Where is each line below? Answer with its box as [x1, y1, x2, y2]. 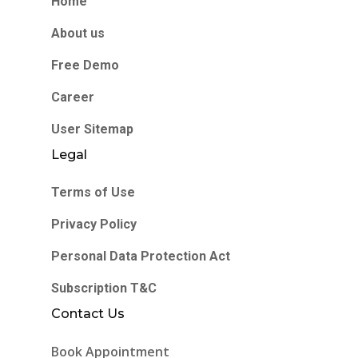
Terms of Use [51, 185, 135, 200]
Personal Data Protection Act [51, 249, 230, 264]
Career [51, 89, 94, 105]
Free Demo [51, 58, 119, 73]
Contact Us [51, 306, 125, 321]
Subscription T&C [51, 280, 157, 296]
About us [51, 26, 105, 41]
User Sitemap [51, 121, 133, 137]
